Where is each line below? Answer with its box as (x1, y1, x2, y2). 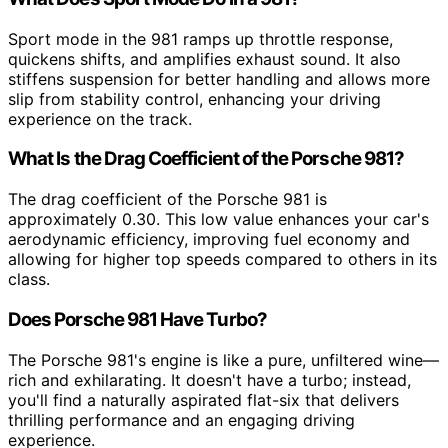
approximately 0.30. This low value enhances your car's (8, 209, 429, 230)
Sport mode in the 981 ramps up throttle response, (8, 28, 393, 49)
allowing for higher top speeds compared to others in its (8, 249, 437, 270)
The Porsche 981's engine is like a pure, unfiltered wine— (8, 349, 439, 370)
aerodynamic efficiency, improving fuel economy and (8, 229, 410, 250)
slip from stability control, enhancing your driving (8, 88, 381, 109)
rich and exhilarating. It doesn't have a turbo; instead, (8, 369, 411, 390)
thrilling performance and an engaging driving (8, 409, 355, 430)
